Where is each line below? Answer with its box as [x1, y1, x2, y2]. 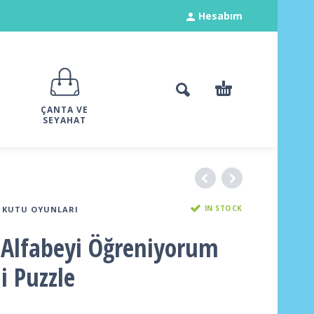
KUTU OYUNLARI [1, 204, 78, 214]
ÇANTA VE [41, 104, 89, 116]
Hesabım [198, 9, 243, 22]
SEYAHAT [43, 114, 87, 126]
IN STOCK [204, 203, 243, 213]
